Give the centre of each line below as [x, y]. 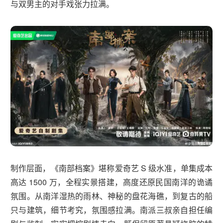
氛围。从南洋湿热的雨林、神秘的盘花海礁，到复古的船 [111, 196]
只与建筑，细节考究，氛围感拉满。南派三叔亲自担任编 [111, 210]
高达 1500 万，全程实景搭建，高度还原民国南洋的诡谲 [111, 182]
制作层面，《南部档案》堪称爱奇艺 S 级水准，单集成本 [111, 168]
